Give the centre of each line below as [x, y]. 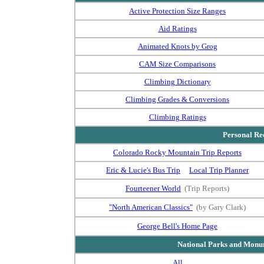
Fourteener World [153, 188]
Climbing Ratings [177, 117]
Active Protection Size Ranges [177, 11]
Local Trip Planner [219, 170]
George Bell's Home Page [177, 226]
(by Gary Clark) [221, 207]
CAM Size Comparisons [177, 64]
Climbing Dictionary [177, 82]
